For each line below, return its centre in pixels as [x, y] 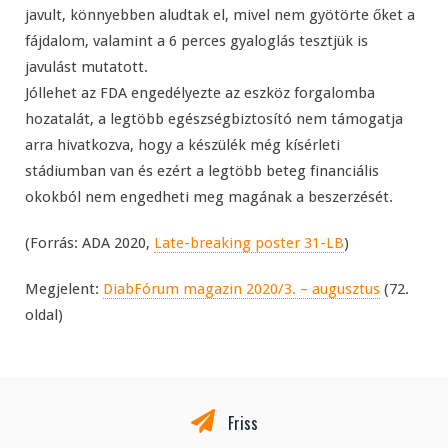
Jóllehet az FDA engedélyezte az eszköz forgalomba [200, 92]
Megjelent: [64, 288]
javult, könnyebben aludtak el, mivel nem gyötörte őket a [220, 14]
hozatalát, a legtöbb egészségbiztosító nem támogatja [214, 118]
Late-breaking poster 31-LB [249, 242]
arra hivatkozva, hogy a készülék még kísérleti [182, 144]
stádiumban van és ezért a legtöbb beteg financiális [202, 170]
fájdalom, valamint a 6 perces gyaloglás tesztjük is [196, 40]
